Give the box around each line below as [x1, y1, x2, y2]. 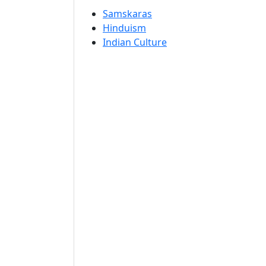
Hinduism [103, 21, 146, 34]
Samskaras [103, 7, 152, 20]
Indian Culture [103, 36, 167, 49]
